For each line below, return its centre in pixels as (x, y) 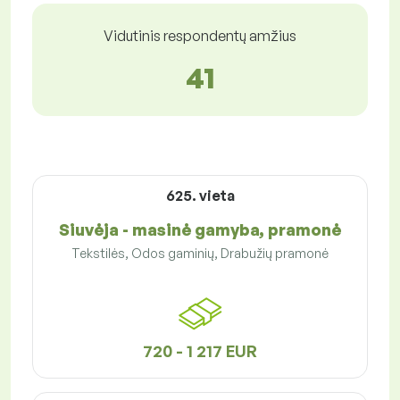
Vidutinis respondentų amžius (200, 36)
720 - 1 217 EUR (200, 351)
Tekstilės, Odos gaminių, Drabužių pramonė (200, 254)
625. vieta (200, 196)
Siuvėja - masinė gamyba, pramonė (200, 230)
